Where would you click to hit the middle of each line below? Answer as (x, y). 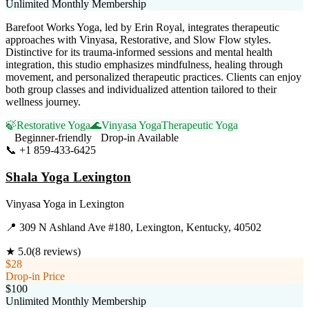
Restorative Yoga (53, 126)
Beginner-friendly (53, 138)
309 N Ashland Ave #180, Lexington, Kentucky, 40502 (140, 227)
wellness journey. (43, 102)
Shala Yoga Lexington (68, 177)
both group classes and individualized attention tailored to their (141, 90)
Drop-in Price (35, 276)
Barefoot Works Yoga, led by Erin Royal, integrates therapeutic (142, 28)
